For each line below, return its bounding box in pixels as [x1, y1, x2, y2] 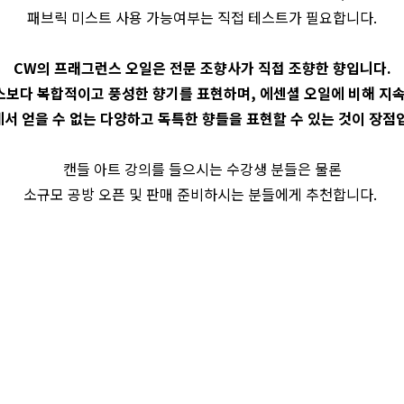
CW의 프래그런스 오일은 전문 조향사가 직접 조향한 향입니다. [13, 57, 391, 79]
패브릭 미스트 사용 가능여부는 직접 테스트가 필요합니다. [27, 6, 377, 29]
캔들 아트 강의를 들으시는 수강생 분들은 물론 [62, 158, 342, 180]
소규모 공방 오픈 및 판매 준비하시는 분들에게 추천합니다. [23, 183, 381, 206]
